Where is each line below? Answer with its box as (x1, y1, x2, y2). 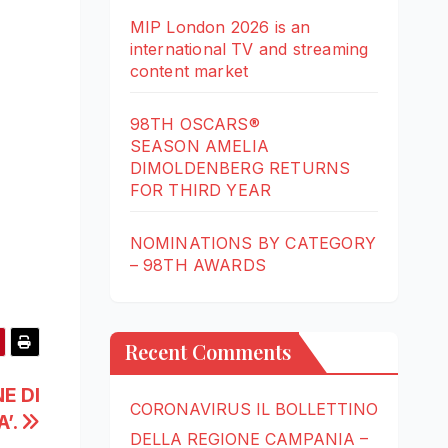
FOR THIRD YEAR (129, 180, 272, 201)
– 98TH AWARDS (129, 255, 267, 276)
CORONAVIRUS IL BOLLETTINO (129, 399, 378, 420)
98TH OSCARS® (129, 114, 260, 135)
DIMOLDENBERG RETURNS (129, 158, 351, 179)
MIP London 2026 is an (129, 17, 311, 38)
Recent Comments (124, 338, 291, 366)
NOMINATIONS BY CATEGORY (129, 233, 377, 254)
